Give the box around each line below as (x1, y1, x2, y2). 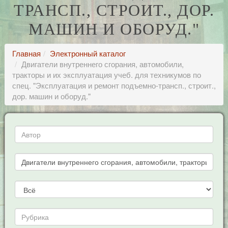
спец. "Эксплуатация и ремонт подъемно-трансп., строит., (12, 80, 216, 91)
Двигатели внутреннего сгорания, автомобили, (21, 59, 184, 69)
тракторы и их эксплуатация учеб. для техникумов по (12, 69, 201, 80)
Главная (12, 48, 41, 59)
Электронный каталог (49, 48, 126, 59)
